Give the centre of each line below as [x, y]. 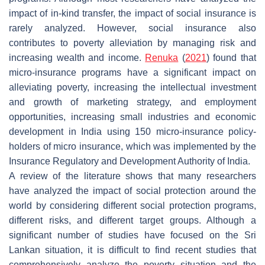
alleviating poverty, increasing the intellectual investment [132, 87]
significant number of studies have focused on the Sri [132, 235]
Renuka [162, 57]
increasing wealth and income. [77, 57]
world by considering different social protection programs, [132, 205]
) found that [231, 57]
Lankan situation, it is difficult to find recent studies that [132, 250]
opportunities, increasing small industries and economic [132, 117]
